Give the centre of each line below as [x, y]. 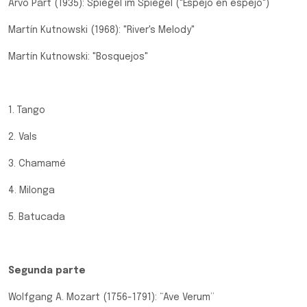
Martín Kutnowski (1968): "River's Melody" [101, 30]
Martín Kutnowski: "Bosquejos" [78, 57]
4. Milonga [32, 191]
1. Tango [27, 110]
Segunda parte [47, 271]
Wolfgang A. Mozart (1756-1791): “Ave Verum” [111, 297]
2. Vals [23, 137]
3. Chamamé [37, 164]
